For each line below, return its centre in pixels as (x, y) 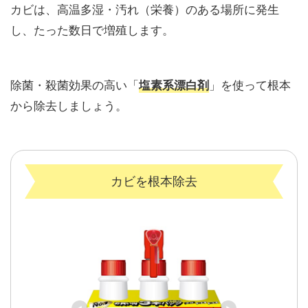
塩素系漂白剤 (174, 84)
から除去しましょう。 (69, 104)
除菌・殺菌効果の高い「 (75, 84)
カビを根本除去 (154, 181)
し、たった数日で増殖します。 (92, 29)
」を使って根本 (250, 84)
